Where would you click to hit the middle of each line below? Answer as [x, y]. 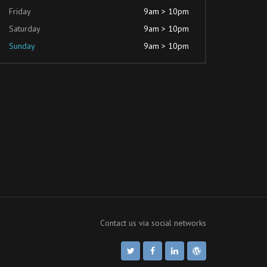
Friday [20, 12]
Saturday [25, 29]
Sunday [22, 46]
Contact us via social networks [153, 223]
